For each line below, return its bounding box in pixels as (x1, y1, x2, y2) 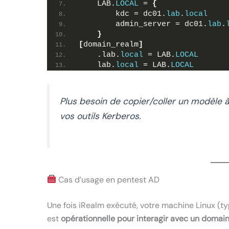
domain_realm (83, 40, 139, 49)
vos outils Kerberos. (60, 110, 141, 122)
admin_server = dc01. (79, 19, 208, 29)
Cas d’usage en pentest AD (56, 174, 160, 185)
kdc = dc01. (79, 9, 166, 18)
